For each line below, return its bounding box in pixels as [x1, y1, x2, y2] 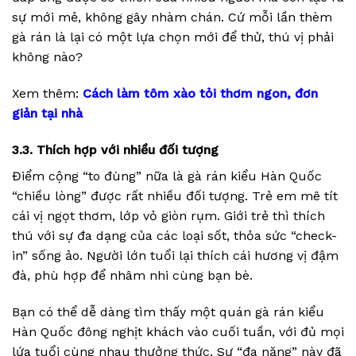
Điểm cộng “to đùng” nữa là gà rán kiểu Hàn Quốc [12, 168, 322, 184]
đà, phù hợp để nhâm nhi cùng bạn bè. [12, 267, 257, 283]
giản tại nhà [12, 106, 83, 122]
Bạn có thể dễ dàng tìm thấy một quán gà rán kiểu [12, 304, 324, 319]
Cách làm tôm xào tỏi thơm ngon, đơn [83, 86, 318, 102]
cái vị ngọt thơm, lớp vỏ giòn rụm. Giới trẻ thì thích [12, 207, 325, 223]
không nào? [12, 49, 83, 65]
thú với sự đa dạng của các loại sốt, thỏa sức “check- [12, 227, 337, 243]
